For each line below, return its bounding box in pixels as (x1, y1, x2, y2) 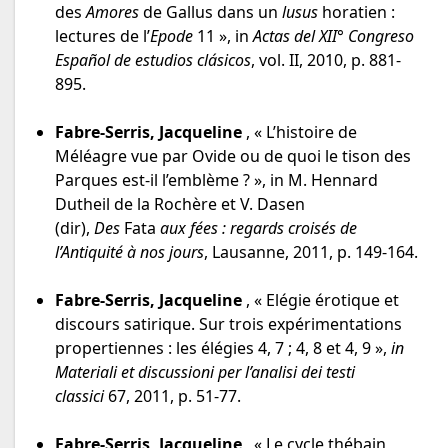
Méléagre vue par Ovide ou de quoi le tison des (55, 145, 411, 168)
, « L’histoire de (242, 121, 357, 144)
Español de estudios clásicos (55, 49, 251, 72)
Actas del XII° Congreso (253, 25, 414, 48)
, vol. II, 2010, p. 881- (251, 49, 401, 72)
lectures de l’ (55, 25, 150, 48)
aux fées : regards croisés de (156, 217, 357, 240)
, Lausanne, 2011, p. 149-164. (204, 241, 418, 264)
